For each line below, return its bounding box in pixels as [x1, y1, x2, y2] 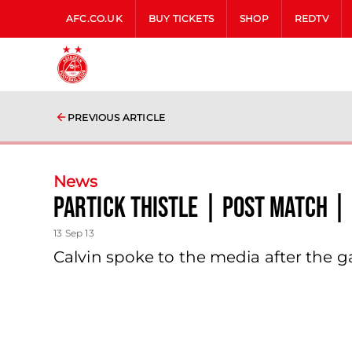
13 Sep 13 [53, 227, 94, 239]
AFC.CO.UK [66, 13, 123, 24]
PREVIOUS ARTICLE [68, 112, 166, 123]
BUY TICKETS [148, 13, 214, 24]
